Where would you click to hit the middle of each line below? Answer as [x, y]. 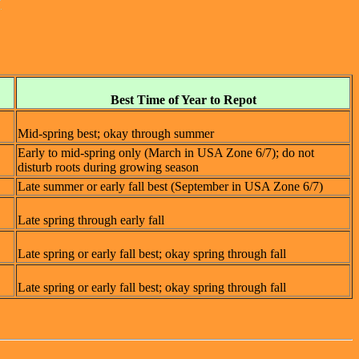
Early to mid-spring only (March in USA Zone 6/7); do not [166, 153]
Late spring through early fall [91, 220]
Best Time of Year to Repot [183, 100]
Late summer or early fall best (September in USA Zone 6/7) [170, 187]
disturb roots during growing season [108, 167]
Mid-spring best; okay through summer [116, 134]
